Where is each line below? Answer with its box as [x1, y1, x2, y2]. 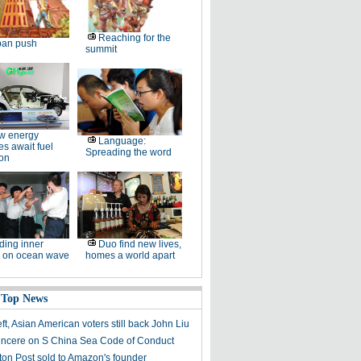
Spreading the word [85, 147, 172, 158]
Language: [98, 135, 146, 147]
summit [85, 44, 117, 55]
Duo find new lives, [98, 239, 181, 250]
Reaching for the [98, 32, 171, 44]
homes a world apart [85, 250, 175, 261]
